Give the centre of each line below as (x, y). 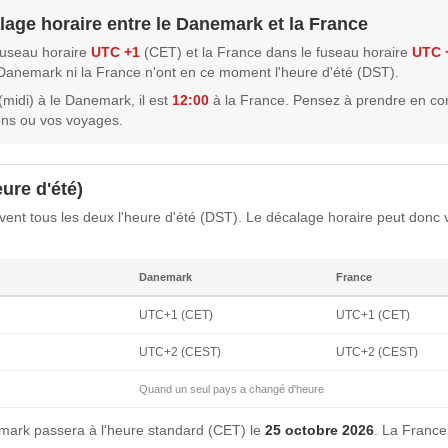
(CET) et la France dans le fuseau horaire (276, 51)
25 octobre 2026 (319, 429)
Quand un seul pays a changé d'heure (231, 388)
